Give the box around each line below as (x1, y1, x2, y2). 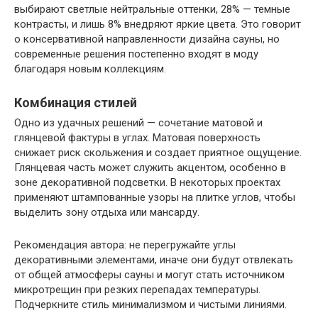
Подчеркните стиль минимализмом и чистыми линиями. (14, 297, 287, 311)
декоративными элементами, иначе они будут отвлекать (14, 253, 293, 266)
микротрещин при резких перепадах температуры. (14, 283, 261, 296)
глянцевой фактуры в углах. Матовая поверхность (14, 131, 261, 144)
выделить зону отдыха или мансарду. (14, 205, 199, 219)
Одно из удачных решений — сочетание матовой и (14, 116, 263, 129)
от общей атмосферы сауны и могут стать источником (14, 268, 285, 281)
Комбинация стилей (14, 94, 137, 110)
